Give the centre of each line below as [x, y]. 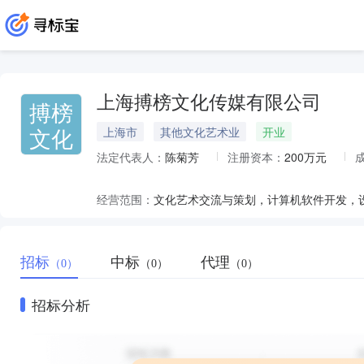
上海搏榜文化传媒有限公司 [209, 103]
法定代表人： [131, 157]
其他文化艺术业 [200, 132]
